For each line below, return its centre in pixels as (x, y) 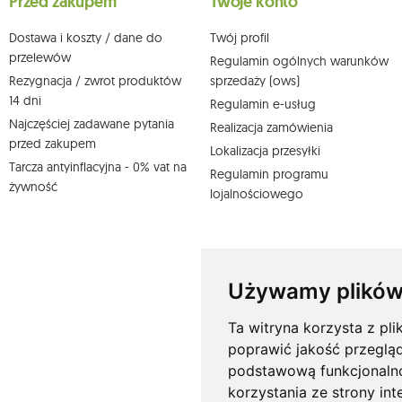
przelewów (40, 58)
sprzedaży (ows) (255, 81)
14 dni (25, 101)
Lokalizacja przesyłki (265, 151)
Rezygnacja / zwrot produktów (95, 81)
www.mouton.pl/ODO (236, 26)
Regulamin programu (269, 175)
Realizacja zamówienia (271, 128)
